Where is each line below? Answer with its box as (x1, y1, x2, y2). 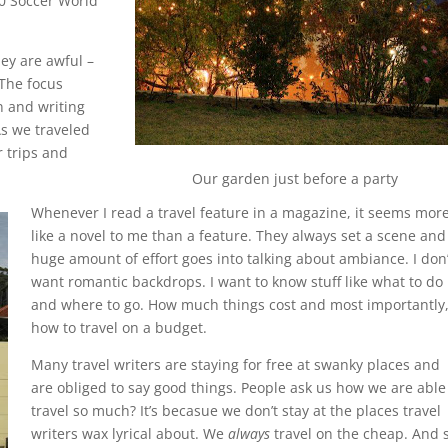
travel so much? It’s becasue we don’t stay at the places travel (30, 401, 441, 421)
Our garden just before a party (192, 169, 398, 189)
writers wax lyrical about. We (30, 424, 228, 444)
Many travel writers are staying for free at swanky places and (30, 355, 440, 375)
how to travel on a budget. (30, 318, 207, 338)
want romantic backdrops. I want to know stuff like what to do (30, 272, 443, 292)
